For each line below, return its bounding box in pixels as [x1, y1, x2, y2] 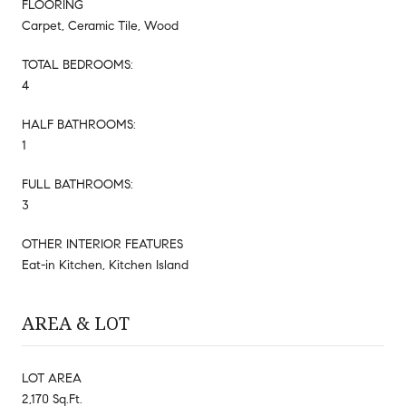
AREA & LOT [22, 310, 130, 335]
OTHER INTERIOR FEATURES [22, 236, 183, 252]
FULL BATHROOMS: [22, 176, 133, 192]
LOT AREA [22, 370, 82, 386]
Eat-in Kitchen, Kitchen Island [22, 256, 188, 273]
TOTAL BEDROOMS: [22, 56, 133, 72]
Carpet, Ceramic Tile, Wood [22, 17, 179, 34]
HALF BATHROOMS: [22, 116, 136, 132]
